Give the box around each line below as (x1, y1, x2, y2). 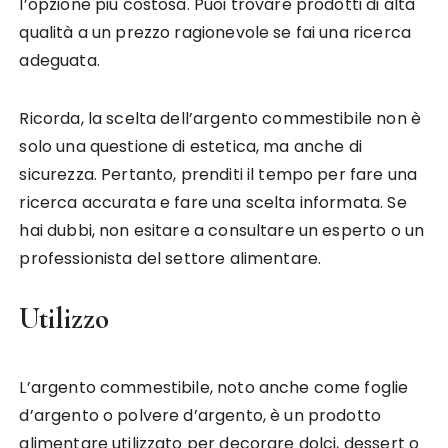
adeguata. (19, 48, 100, 72)
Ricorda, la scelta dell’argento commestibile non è (19, 106, 421, 130)
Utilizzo (19, 300, 110, 336)
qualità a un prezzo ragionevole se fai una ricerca (19, 20, 411, 44)
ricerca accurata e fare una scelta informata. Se (19, 190, 407, 214)
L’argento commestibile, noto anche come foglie (19, 375, 409, 399)
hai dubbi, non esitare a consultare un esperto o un (19, 218, 425, 242)
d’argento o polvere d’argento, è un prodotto (19, 403, 382, 427)
